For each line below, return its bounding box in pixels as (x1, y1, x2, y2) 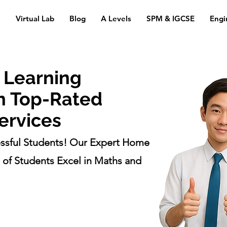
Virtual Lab (15, 14, 54, 23)
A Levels (100, 14, 131, 23)
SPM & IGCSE (146, 14, 195, 23)
